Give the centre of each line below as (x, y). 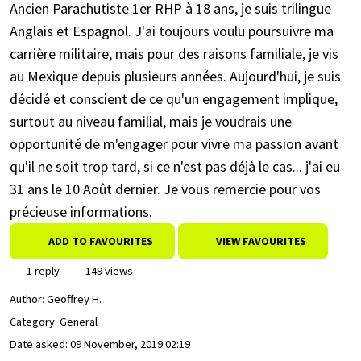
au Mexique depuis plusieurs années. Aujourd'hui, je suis (175, 76)
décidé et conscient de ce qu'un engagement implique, (174, 99)
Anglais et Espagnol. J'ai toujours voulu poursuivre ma (172, 31)
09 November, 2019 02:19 (130, 344)
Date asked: (40, 344)
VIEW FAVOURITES (260, 241)
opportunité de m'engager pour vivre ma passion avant (174, 144)
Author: (28, 299)
